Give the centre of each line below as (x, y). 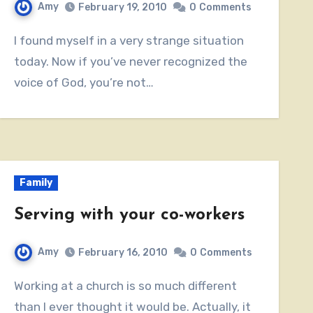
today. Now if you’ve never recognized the (130, 61)
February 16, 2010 (123, 252)
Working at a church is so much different (19, 285)
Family (36, 182)
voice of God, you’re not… (83, 82)
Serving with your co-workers (129, 215)
